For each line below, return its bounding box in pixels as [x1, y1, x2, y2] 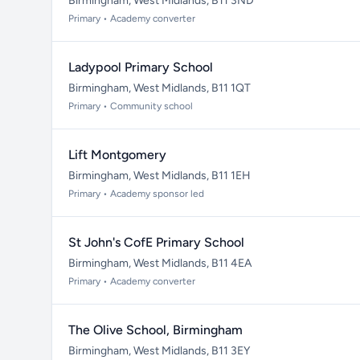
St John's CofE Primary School [68, 235, 244, 250]
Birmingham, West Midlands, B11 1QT [68, 81, 251, 95]
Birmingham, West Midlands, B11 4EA [68, 256, 252, 270]
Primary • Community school [68, 100, 193, 112]
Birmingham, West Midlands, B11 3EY [68, 344, 250, 358]
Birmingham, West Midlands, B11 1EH [68, 169, 251, 182]
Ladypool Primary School [68, 59, 213, 75]
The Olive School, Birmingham [68, 322, 243, 337]
